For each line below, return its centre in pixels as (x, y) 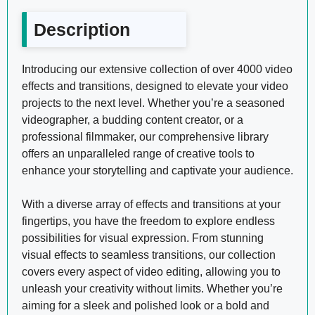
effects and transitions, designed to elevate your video (155, 86)
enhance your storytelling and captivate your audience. (157, 170)
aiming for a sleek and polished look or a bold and (146, 305)
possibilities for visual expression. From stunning (143, 238)
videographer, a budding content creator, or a (133, 120)
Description (82, 29)
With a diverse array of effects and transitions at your (151, 204)
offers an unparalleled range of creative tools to (138, 153)
